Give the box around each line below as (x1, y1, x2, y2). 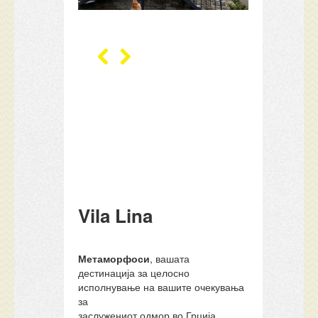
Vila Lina (78, 202, 153, 229)
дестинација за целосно (78, 265, 190, 280)
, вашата (150, 251, 190, 265)
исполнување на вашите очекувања (78, 280, 245, 294)
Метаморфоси (78, 251, 150, 265)
